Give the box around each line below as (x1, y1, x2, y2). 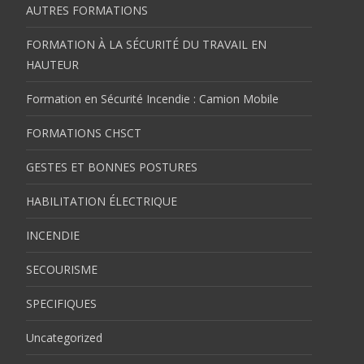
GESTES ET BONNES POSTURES (26, 158, 197, 175)
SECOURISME (26, 261, 97, 277)
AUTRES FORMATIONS (26, 2, 148, 18)
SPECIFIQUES (26, 295, 97, 311)
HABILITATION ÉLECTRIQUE (26, 193, 177, 209)
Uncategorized (26, 329, 102, 345)
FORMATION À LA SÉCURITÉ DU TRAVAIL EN (26, 36, 266, 52)
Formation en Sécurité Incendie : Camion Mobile (26, 90, 279, 106)
